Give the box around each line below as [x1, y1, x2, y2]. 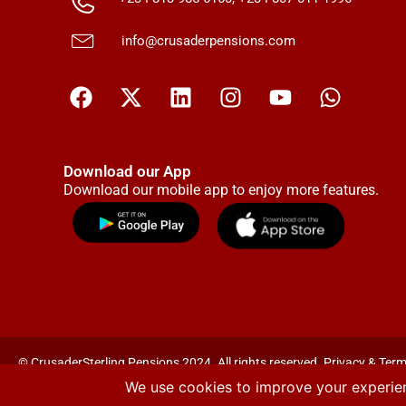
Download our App [63, 161, 191, 180]
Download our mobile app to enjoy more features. [63, 180, 379, 198]
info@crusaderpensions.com [121, 33, 296, 50]
